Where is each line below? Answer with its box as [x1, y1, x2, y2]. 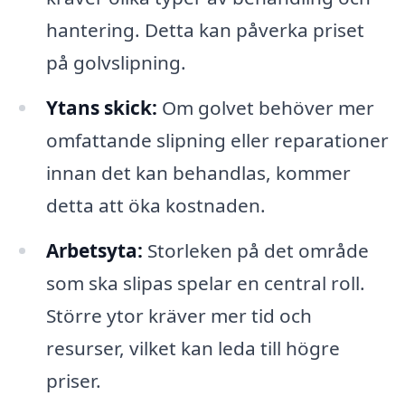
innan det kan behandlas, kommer [45, 159, 351, 185]
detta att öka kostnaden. [45, 192, 266, 218]
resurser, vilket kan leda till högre [45, 334, 340, 361]
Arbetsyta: [45, 237, 143, 263]
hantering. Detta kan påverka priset [45, 16, 364, 42]
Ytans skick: [45, 94, 157, 120]
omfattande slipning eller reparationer [45, 127, 389, 153]
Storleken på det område [142, 237, 369, 263]
